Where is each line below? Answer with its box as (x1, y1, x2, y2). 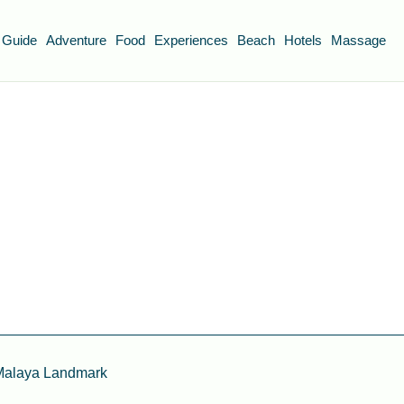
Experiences (154, 32, 228, 48)
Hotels (284, 32, 322, 48)
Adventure (46, 32, 106, 48)
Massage (331, 32, 386, 48)
